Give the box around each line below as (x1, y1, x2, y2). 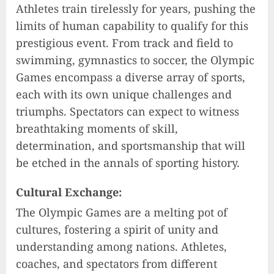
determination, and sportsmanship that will (16, 138, 245, 154)
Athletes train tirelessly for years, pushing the (16, 1, 256, 17)
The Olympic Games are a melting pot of (16, 205, 228, 220)
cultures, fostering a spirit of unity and (16, 222, 218, 237)
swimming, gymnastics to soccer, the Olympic (16, 53, 254, 68)
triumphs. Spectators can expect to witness (16, 104, 239, 119)
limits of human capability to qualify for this (16, 18, 248, 34)
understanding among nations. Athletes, (16, 239, 227, 254)
